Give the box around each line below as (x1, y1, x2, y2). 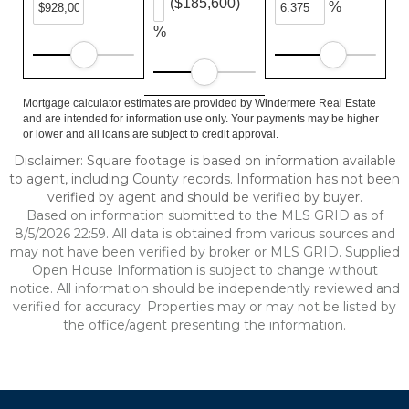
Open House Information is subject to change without (31, 262, 378, 278)
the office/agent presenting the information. (63, 317, 346, 333)
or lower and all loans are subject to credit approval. (23, 128, 278, 141)
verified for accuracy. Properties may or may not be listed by (13, 299, 396, 315)
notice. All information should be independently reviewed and (9, 280, 400, 297)
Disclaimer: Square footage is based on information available (13, 152, 396, 169)
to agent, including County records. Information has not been (9, 171, 400, 187)
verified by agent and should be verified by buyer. (47, 189, 362, 205)
